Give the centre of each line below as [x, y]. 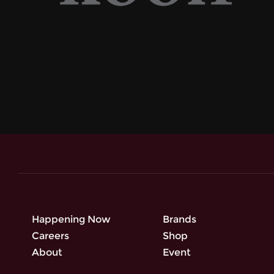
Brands [180, 219]
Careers [50, 236]
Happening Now [71, 219]
